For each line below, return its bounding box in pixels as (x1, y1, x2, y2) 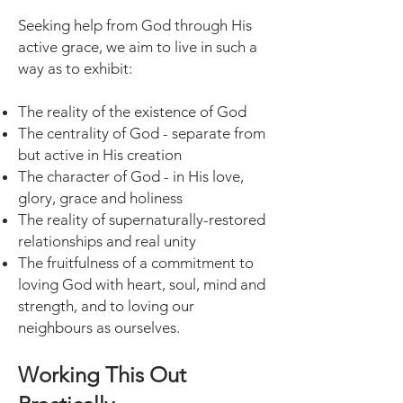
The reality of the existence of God (18, 103, 246, 121)
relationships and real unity (18, 232, 196, 250)
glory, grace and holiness (18, 189, 183, 207)
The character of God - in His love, (18, 167, 244, 185)
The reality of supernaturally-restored (18, 210, 265, 228)
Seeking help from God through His (18, 16, 252, 34)
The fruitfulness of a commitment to (18, 254, 254, 272)
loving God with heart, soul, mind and (18, 275, 265, 293)
